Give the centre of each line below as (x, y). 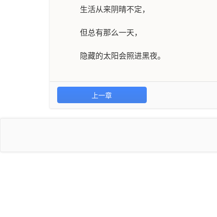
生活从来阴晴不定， (115, 9)
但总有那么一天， (111, 33)
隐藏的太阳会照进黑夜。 (123, 56)
